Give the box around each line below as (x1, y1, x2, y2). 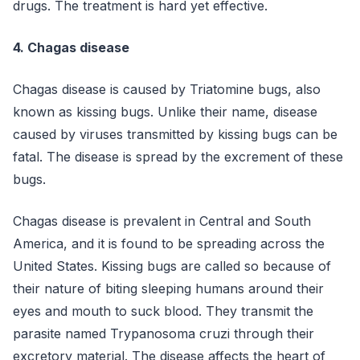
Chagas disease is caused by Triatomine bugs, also (13, 81, 321, 97)
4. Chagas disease (13, 39, 129, 55)
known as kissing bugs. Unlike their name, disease (13, 104, 317, 120)
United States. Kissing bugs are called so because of (13, 258, 331, 274)
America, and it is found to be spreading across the (13, 235, 325, 252)
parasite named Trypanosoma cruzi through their (13, 325, 314, 342)
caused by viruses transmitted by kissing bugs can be (13, 126, 337, 142)
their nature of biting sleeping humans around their (13, 280, 324, 297)
